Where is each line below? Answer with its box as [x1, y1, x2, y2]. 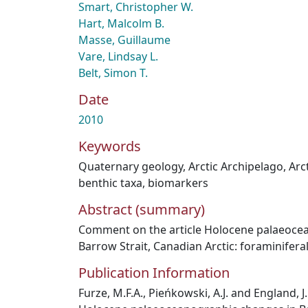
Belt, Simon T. [78, 65, 148, 80]
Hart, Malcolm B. [78, 16, 164, 31]
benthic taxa [78, 175, 142, 190]
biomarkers [148, 175, 208, 190]
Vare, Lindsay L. [78, 49, 158, 64]
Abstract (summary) [78, 200, 205, 219]
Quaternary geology [78, 159, 183, 174]
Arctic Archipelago [188, 159, 283, 174]
